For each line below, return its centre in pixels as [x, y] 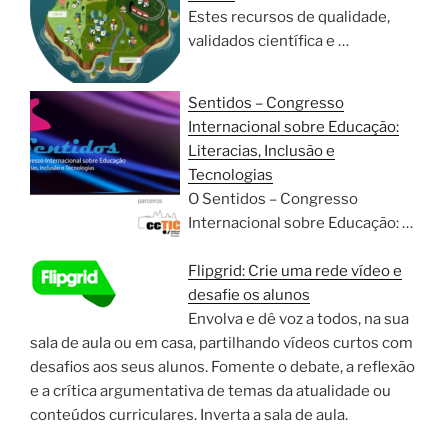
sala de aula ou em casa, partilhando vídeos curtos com [221, 343]
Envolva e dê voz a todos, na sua [298, 319]
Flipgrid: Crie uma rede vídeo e [295, 271]
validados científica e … [268, 41]
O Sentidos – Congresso [273, 199]
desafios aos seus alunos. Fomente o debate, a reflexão [222, 367]
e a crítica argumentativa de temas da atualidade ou [210, 391]
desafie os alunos [249, 295]
